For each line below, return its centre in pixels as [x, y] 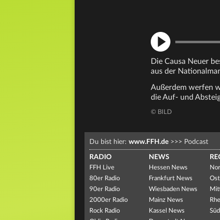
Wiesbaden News [173, 189]
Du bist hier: [109, 142]
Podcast [195, 142]
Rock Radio [105, 211]
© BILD [161, 112]
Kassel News [166, 211]
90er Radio [105, 189]
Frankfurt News [170, 179]
